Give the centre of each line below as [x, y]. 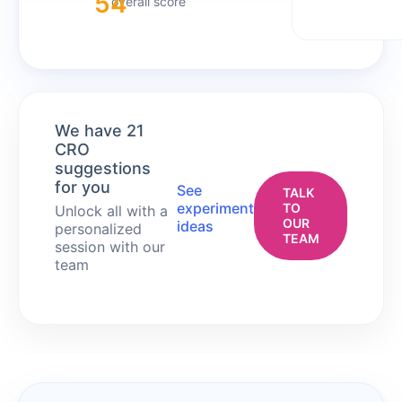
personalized [98, 229]
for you [83, 188]
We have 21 [100, 131]
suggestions [103, 169]
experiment [215, 209]
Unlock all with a [111, 211]
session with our [110, 247]
